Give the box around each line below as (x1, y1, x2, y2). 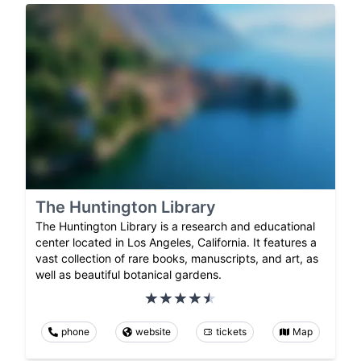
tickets (216, 326, 247, 338)
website (135, 326, 171, 338)
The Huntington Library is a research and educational (35, 219, 315, 234)
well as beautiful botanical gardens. (35, 268, 222, 282)
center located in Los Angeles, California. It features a (35, 235, 317, 250)
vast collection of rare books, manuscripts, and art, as (35, 251, 318, 266)
